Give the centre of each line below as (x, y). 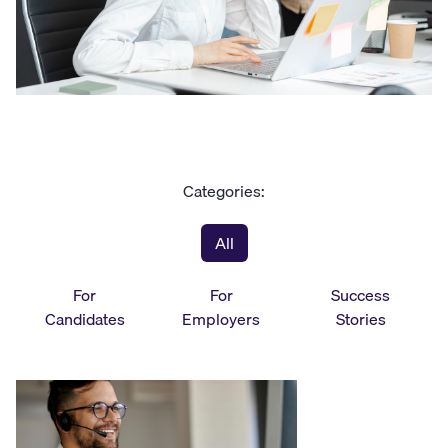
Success (360, 295)
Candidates (84, 319)
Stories (360, 319)
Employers (221, 319)
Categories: (224, 191)
